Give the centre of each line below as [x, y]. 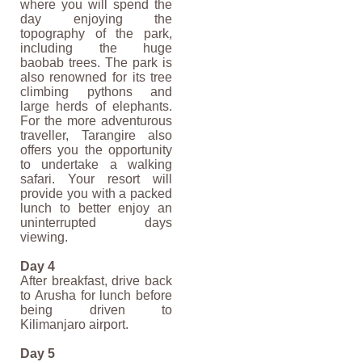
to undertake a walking [96, 165]
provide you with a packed [96, 194]
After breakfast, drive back [96, 281]
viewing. [44, 238]
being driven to [96, 310]
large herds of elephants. [96, 107]
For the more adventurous [96, 121]
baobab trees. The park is [96, 63]
